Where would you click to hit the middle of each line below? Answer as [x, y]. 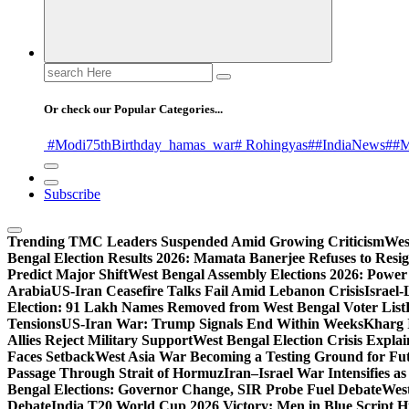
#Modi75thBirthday [103, 145]
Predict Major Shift [68, 275]
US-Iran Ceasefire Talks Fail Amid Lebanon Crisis [208, 291]
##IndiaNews [346, 145]
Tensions [34, 324]
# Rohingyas [271, 145]
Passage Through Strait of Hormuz [115, 373]
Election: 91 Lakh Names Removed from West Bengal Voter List [206, 308]
